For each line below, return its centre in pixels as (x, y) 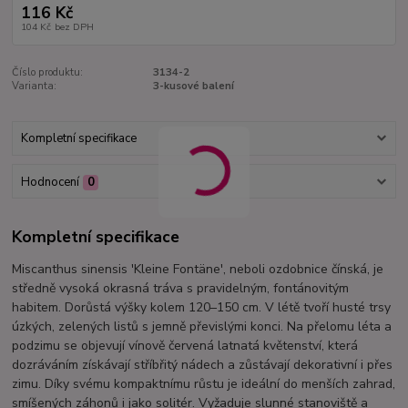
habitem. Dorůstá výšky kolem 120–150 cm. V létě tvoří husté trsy (202, 308)
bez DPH (74, 26)
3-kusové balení (193, 86)
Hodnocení (50, 182)
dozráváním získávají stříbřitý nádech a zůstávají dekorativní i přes (203, 365)
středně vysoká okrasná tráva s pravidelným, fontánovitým (181, 289)
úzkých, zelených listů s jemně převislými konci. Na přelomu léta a (202, 327)
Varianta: (35, 86)
